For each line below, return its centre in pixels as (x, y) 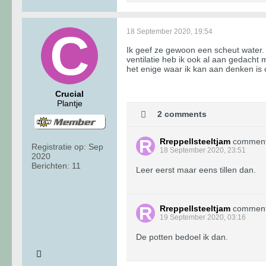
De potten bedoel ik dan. (182, 237)
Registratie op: (59, 146)
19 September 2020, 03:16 (203, 217)
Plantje (69, 103)
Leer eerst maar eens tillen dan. (196, 170)
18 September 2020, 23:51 (203, 150)
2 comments (182, 114)
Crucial (69, 94)
